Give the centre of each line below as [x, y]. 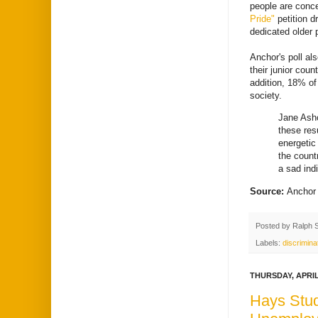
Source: [268, 191]
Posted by [274, 225]
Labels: [269, 243]
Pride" [262, 19]
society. [266, 96]
